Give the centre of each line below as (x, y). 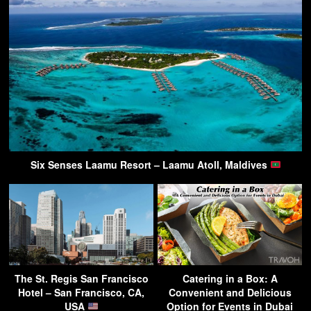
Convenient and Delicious (230, 292)
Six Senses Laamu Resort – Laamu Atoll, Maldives (150, 164)
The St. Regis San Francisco (81, 278)
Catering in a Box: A (230, 278)
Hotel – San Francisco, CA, (81, 292)
